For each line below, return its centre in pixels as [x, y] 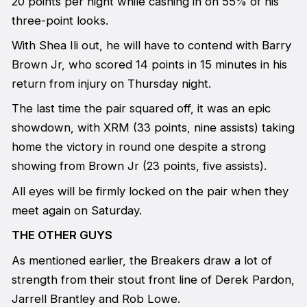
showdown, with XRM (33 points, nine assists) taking [153, 128]
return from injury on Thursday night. [111, 84]
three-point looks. [60, 20]
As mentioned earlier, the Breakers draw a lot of [142, 260]
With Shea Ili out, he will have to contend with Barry [151, 46]
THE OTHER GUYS [62, 235]
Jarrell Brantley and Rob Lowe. [96, 298]
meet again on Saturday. [76, 210]
